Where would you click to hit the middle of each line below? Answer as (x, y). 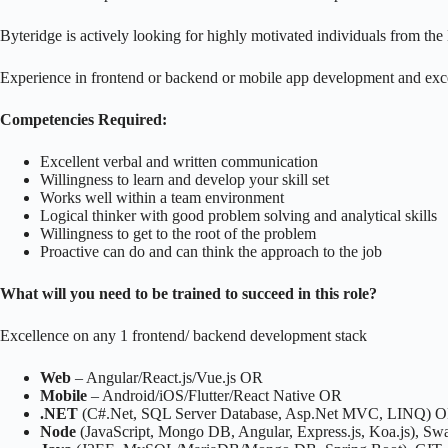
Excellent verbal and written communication (179, 161)
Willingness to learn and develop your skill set (184, 179)
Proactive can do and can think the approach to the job (211, 251)
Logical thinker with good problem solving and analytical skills (238, 215)
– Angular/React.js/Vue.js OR (169, 377)
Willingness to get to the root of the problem (178, 233)
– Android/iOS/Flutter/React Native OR (216, 395)
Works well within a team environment (162, 197)
